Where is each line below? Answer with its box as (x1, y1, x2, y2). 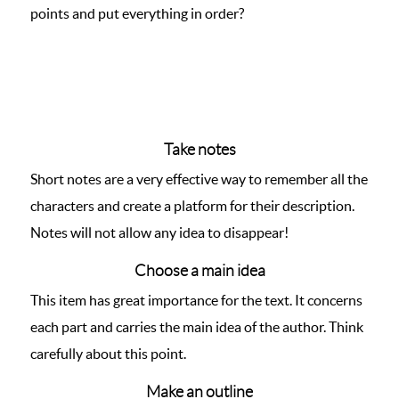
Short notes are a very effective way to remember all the (30, 171, 368, 187)
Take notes (163, 141, 236, 159)
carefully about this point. (30, 346, 186, 362)
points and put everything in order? (30, 5, 244, 21)
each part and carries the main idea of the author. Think (30, 319, 363, 335)
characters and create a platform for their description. (30, 198, 354, 214)
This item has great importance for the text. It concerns (30, 292, 362, 308)
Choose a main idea (134, 262, 265, 280)
